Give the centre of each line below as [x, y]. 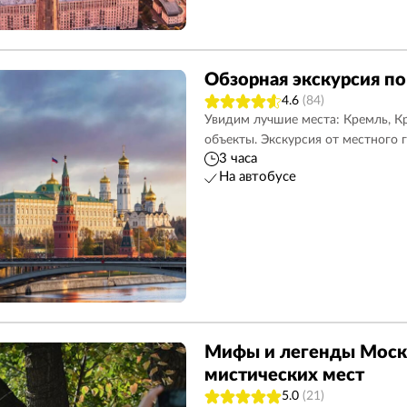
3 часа [238, 159]
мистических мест [284, 375]
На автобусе [257, 177]
